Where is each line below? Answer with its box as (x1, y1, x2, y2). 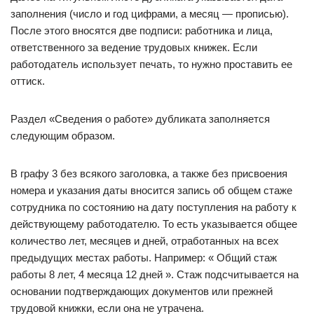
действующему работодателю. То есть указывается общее (11, 218, 297, 230)
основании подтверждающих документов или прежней (11, 285, 273, 297)
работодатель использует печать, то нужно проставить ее (11, 58, 292, 70)
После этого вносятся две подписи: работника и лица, (11, 25, 273, 36)
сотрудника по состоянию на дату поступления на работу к (11, 201, 296, 213)
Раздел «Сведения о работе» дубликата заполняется (11, 113, 270, 125)
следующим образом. (11, 130, 115, 142)
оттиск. (11, 75, 45, 87)
